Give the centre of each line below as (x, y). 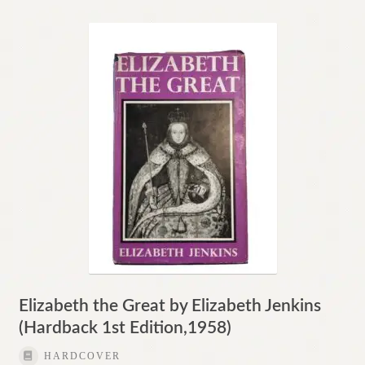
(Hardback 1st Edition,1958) (125, 328)
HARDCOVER (82, 356)
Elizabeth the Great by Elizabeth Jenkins (169, 306)
